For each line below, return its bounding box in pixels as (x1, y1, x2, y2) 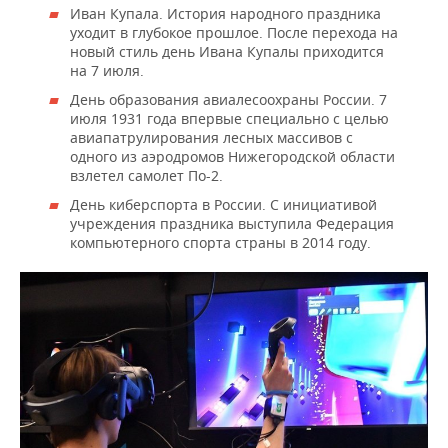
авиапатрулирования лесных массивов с (70, 128, 353, 148)
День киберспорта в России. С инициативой (70, 195, 377, 215)
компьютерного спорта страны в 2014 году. (70, 233, 371, 253)
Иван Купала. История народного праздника (70, 4, 381, 24)
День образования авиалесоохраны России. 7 (70, 90, 387, 110)
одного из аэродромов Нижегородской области (70, 147, 395, 167)
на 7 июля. (70, 61, 144, 81)
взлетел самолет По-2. (70, 166, 223, 186)
